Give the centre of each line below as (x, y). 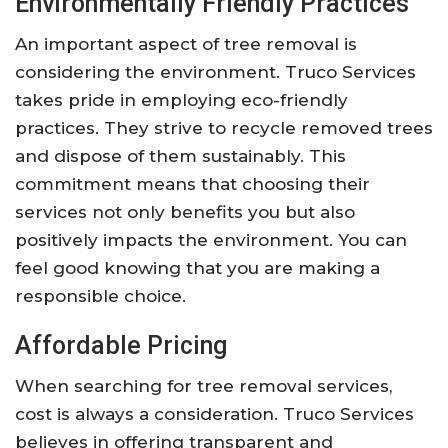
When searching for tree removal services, (203, 386)
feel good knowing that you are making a (197, 268)
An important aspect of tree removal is (186, 44)
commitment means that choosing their (192, 184)
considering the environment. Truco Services (215, 72)
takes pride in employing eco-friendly (181, 100)
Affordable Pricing (121, 346)
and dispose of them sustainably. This (180, 156)
